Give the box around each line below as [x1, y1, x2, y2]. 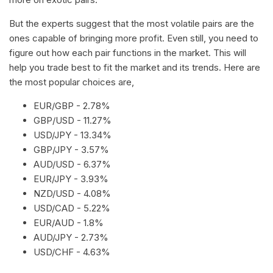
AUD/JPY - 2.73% [34, 232, 111, 244]
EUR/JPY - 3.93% [34, 173, 111, 185]
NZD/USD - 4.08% [34, 188, 113, 200]
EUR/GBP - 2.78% [34, 100, 113, 112]
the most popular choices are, [9, 76, 136, 88]
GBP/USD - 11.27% [34, 115, 114, 127]
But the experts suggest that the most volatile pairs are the [9, 18, 254, 30]
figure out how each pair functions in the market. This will [9, 47, 246, 59]
